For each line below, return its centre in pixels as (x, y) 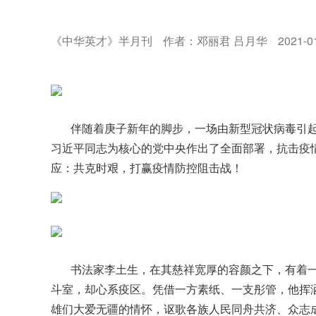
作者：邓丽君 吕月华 (215, 41)
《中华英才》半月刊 (102, 41)
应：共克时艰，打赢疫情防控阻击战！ (147, 168)
